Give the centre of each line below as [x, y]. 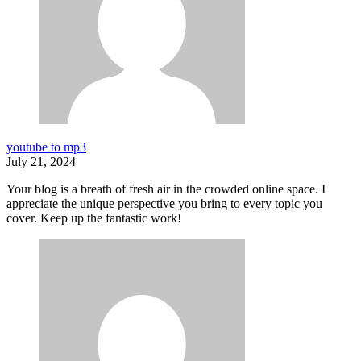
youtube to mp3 [46, 147]
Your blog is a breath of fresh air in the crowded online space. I [166, 189]
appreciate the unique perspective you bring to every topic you [164, 204]
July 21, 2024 [41, 162]
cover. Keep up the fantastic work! [94, 218]
